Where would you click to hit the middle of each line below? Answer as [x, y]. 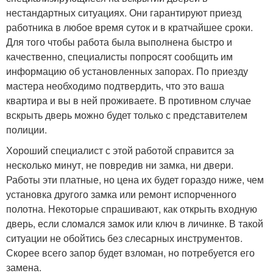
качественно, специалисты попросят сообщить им [119, 57]
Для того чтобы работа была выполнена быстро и [119, 42]
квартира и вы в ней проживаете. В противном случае [129, 101]
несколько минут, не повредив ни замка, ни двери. [120, 165]
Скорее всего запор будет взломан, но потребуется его [130, 253]
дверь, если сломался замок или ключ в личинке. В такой [135, 224]
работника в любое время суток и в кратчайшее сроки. [129, 27]
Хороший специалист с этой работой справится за [120, 151]
